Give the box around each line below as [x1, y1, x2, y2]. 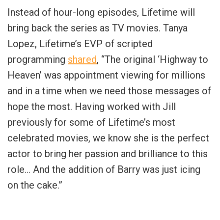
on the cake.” [7, 179, 62, 191]
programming [7, 53, 68, 65]
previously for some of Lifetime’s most [7, 116, 175, 128]
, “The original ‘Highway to [97, 53, 208, 65]
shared [68, 53, 97, 65]
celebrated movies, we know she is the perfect [7, 132, 209, 144]
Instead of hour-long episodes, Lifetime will [7, 6, 195, 18]
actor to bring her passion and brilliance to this [7, 147, 208, 160]
